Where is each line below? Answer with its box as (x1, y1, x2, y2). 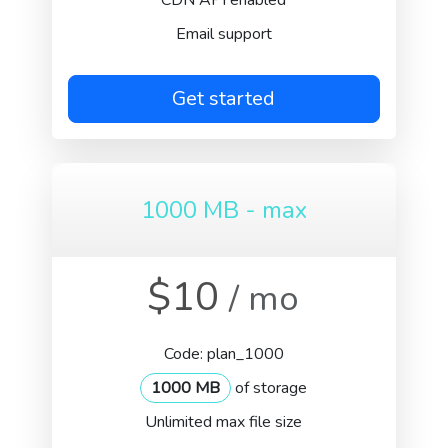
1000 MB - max (140, 194, 307, 226)
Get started (172, 85, 276, 112)
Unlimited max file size (145, 411, 303, 433)
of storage (231, 377, 308, 399)
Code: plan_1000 (163, 343, 284, 365)
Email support (175, 23, 272, 45)
